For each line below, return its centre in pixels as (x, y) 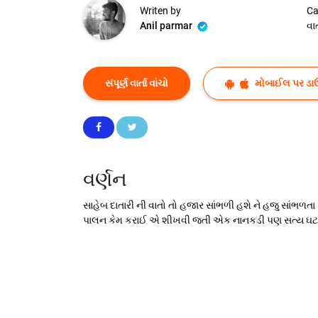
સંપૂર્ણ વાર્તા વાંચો (137, 83)
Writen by (160, 11)
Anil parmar (167, 26)
